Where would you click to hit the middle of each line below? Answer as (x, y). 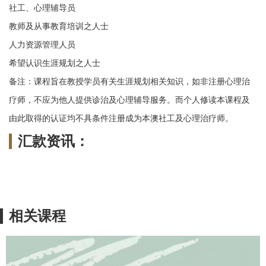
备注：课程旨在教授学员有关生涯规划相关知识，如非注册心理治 (129, 82)
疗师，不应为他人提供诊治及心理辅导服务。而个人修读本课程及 (129, 100)
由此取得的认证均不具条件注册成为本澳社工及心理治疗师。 (121, 118)
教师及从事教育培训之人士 (59, 26)
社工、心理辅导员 (42, 8)
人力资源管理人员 (42, 45)
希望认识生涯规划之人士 (55, 63)
